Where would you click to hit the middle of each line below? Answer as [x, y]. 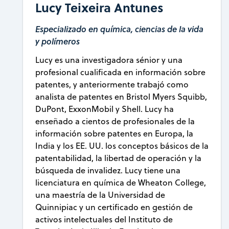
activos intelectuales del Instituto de [104, 220]
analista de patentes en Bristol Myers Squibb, [121, 97]
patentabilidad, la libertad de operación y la [119, 158]
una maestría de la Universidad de [100, 195]
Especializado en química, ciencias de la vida [120, 29]
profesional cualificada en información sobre [121, 72]
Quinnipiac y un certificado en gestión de [114, 207]
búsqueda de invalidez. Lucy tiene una [108, 170]
